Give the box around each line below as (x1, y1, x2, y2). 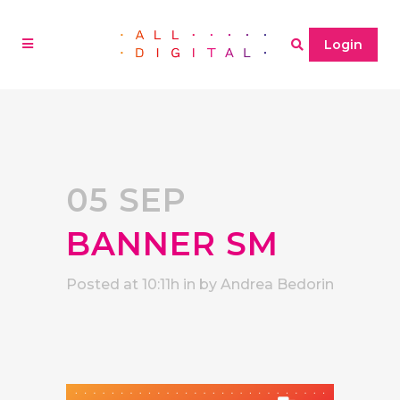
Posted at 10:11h (66, 276, 179, 293)
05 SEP (66, 180, 187, 220)
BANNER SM (66, 224, 279, 263)
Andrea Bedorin (221, 276, 334, 293)
